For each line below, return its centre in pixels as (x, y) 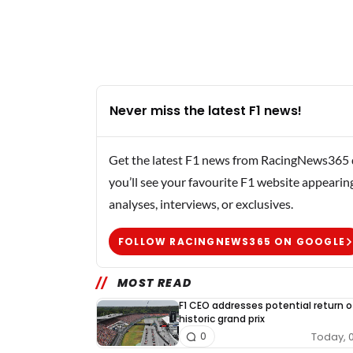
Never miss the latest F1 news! (206, 111)
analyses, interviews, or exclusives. (201, 204)
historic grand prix (222, 319)
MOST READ (154, 283)
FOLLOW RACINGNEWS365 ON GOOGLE (232, 241)
